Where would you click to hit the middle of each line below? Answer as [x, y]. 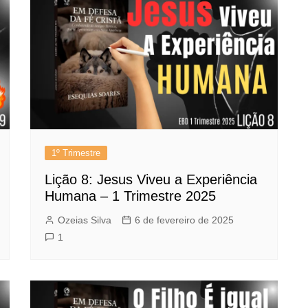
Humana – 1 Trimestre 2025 [130, 196]
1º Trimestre [76, 153]
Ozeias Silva [85, 220]
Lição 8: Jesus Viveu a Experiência [151, 179]
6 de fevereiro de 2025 [184, 220]
